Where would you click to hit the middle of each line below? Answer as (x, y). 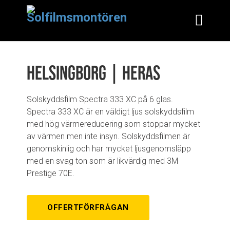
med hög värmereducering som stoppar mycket (113, 124)
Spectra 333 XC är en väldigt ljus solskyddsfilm (110, 112)
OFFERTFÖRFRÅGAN (88, 207)
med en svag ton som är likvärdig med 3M (102, 161)
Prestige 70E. (51, 173)
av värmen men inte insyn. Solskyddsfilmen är (108, 136)
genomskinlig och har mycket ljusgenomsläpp (109, 149)
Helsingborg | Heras (93, 73)
